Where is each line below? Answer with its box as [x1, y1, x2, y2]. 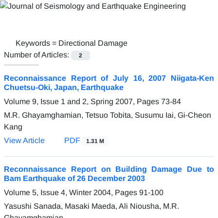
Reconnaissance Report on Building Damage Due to [4, 164, 214, 173]
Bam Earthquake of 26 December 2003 [4, 174, 145, 182]
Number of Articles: [4, 50, 71, 59]
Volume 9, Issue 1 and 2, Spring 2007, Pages [4, 97, 161, 106]
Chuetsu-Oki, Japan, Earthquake [4, 83, 124, 91]
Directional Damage [58, 38, 127, 47]
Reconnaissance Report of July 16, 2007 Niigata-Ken [4, 73, 214, 82]
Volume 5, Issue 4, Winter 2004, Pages [4, 188, 139, 197]
